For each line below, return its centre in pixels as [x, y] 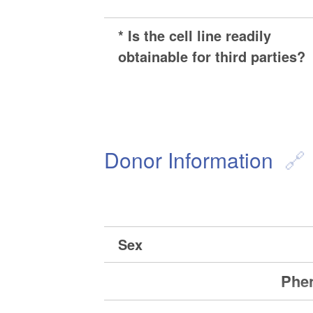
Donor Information [189, 160]
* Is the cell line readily [195, 36]
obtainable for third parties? [212, 57]
